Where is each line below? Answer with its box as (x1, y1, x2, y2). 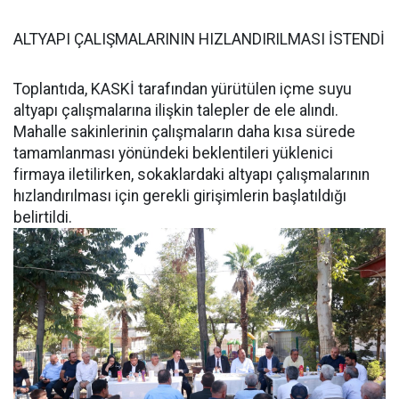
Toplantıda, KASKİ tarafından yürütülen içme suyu (13, 80, 352, 98)
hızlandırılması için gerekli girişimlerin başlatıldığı (13, 187, 346, 205)
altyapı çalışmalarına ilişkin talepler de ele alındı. (13, 102, 338, 119)
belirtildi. (13, 208, 72, 226)
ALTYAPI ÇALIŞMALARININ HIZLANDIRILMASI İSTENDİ (13, 30, 385, 48)
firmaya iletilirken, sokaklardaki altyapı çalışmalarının (13, 166, 370, 183)
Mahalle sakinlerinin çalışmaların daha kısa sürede (13, 123, 355, 141)
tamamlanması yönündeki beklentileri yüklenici (13, 144, 333, 162)
